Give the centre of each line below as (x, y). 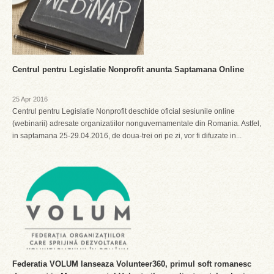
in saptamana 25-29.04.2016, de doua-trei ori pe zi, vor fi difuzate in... (127, 136)
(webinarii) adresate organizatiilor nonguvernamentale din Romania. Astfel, (137, 124)
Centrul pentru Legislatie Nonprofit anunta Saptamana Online (128, 69)
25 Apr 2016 (30, 99)
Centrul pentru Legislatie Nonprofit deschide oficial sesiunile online (124, 111)
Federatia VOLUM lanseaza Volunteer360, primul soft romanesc (132, 264)
